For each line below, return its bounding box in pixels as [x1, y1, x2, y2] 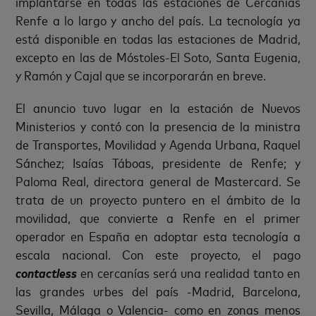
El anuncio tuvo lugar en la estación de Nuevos [16, 98, 300, 116]
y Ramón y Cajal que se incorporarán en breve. [16, 66, 267, 83]
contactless [16, 263, 78, 281]
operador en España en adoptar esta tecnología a [16, 226, 300, 244]
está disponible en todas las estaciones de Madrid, [16, 29, 300, 47]
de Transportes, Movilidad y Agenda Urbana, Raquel [16, 135, 300, 152]
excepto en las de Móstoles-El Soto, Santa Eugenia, [16, 47, 300, 65]
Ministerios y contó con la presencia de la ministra [16, 116, 300, 134]
